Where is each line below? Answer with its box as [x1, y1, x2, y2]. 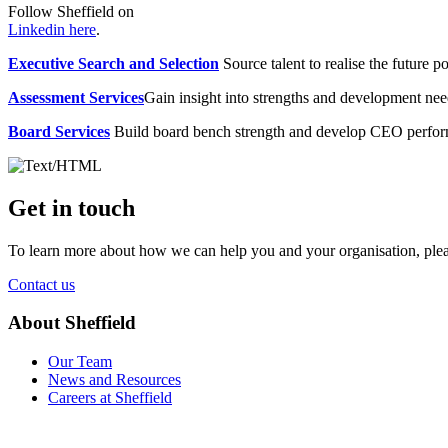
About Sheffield [8, 312, 136, 334]
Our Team [48, 352, 112, 370]
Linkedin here [8, 20, 96, 38]
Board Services [8, 122, 110, 140]
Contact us [8, 275, 75, 293]
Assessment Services [8, 88, 144, 106]
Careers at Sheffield [48, 388, 172, 406]
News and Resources [48, 370, 181, 388]
